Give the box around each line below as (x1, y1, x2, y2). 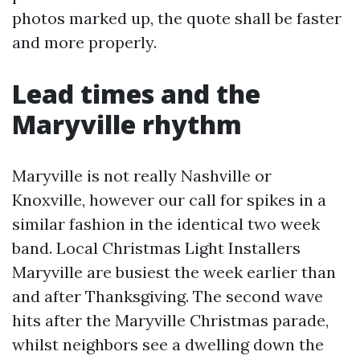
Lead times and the (12, 76, 260, 111)
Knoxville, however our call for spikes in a (12, 190, 326, 210)
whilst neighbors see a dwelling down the (12, 334, 324, 354)
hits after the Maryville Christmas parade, (12, 310, 329, 330)
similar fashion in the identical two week (12, 214, 320, 234)
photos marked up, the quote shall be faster (12, 8, 342, 28)
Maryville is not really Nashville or (12, 166, 272, 186)
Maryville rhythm (12, 107, 242, 141)
